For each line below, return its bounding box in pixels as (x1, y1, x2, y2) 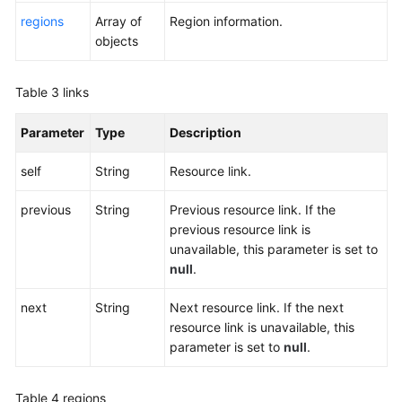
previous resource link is (170, 222, 310, 237)
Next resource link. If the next (170, 300, 344, 315)
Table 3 (15, 84, 63, 100)
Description (170, 125, 241, 140)
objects (95, 33, 138, 48)
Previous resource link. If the (170, 202, 336, 217)
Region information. (170, 13, 283, 29)
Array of (95, 13, 142, 29)
